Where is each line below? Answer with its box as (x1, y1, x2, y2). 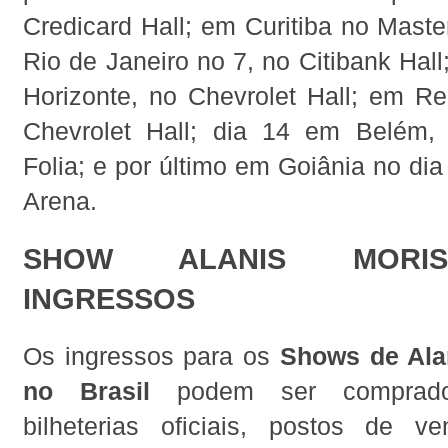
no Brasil (23, 377, 150, 406)
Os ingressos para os (23, 342, 280, 371)
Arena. (23, 187, 97, 216)
